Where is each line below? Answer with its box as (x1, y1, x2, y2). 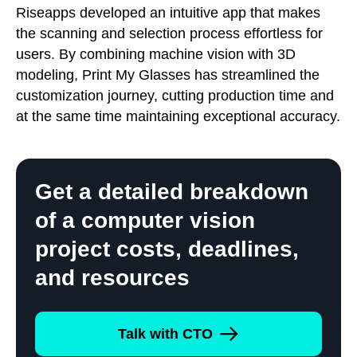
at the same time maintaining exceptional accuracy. (16, 108, 340, 125)
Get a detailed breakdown (35, 179, 308, 205)
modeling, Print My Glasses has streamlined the (16, 67, 320, 84)
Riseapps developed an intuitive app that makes (16, 5, 320, 22)
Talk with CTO (118, 326, 213, 343)
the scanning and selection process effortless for (16, 25, 323, 42)
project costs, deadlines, (35, 237, 299, 262)
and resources (35, 265, 190, 291)
